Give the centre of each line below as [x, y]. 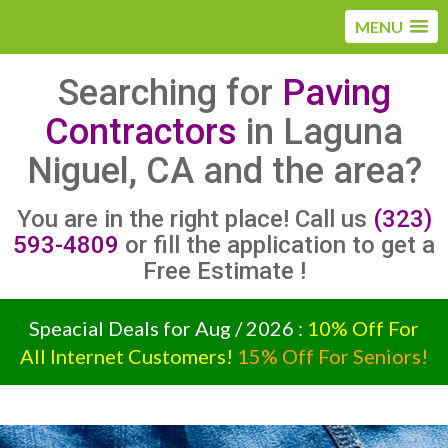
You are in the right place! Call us [194, 219]
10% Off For [363, 328]
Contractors [141, 132]
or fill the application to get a [277, 245]
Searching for [169, 93]
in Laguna [320, 132]
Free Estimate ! [224, 271]
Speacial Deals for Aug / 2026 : [168, 328]
